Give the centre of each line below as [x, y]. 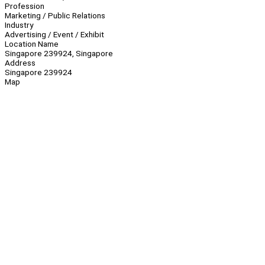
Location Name [32, 44]
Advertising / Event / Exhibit [54, 35]
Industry [19, 25]
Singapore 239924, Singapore [59, 54]
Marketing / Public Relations [55, 16]
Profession [25, 6]
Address [20, 63]
